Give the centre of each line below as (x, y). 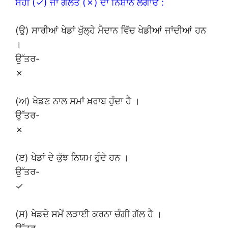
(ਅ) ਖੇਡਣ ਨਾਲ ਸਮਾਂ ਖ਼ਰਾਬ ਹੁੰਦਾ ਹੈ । (78, 101)
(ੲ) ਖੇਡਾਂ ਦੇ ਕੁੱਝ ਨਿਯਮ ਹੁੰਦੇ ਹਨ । (72, 157)
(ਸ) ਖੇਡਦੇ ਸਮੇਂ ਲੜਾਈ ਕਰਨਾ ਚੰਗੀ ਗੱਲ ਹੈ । (89, 214)
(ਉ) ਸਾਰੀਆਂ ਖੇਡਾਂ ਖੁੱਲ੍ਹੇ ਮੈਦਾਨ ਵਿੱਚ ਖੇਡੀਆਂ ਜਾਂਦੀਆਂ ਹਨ (111, 30)
